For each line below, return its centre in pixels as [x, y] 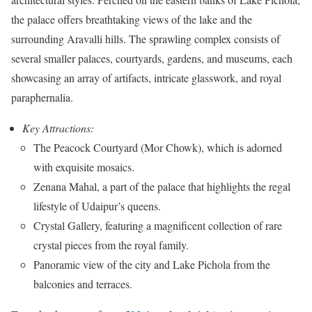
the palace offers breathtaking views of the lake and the [132, 19]
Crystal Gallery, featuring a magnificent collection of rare [158, 225]
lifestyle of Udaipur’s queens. [97, 205]
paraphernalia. [42, 97]
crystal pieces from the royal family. [111, 244]
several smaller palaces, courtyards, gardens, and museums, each [152, 58]
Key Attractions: [58, 127]
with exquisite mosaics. [84, 166]
